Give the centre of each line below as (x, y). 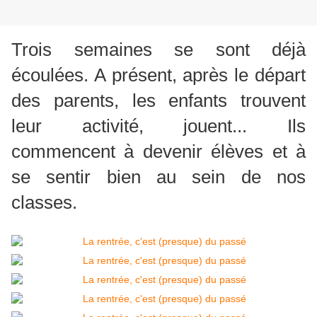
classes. (44, 203)
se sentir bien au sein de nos (158, 177)
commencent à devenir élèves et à (158, 152)
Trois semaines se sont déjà (158, 50)
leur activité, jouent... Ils (158, 126)
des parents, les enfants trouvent (158, 101)
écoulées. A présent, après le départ (158, 75)
